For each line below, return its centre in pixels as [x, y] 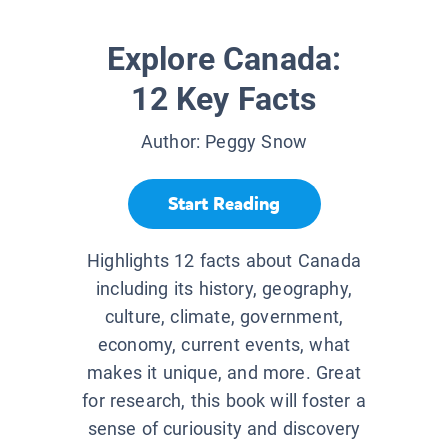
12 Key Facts [224, 99]
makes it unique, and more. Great [224, 373]
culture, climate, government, [224, 317]
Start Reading [224, 203]
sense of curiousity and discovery [224, 429]
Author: [173, 142]
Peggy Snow [256, 142]
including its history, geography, [224, 289]
